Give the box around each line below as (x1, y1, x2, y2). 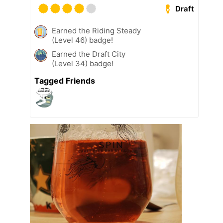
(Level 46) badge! (52, 35, 113, 45)
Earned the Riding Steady (52, 26, 141, 36)
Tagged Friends (34, 76, 95, 86)
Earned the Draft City (52, 49, 125, 59)
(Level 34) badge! (52, 59, 113, 69)
